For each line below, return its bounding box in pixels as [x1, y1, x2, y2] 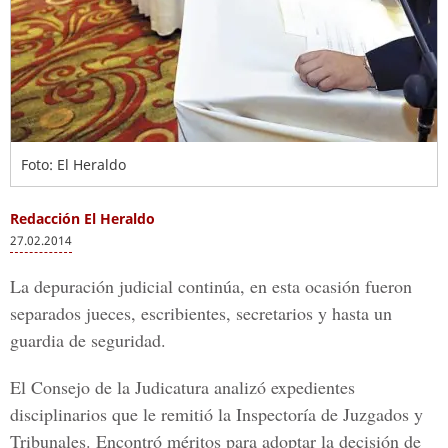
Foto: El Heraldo [21, 155, 126, 174]
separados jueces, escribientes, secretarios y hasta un [10, 301, 392, 325]
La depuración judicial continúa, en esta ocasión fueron [10, 274, 412, 298]
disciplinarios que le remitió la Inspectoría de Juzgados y [10, 402, 423, 426]
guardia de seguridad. [10, 328, 166, 352]
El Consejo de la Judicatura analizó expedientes [10, 375, 355, 399]
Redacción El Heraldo [10, 209, 155, 228]
